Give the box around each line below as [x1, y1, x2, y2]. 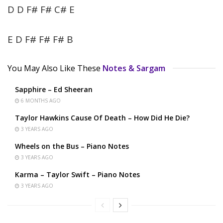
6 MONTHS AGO [19, 97, 61, 105]
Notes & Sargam [103, 63, 165, 74]
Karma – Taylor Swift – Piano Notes [15, 170, 140, 180]
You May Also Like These [7, 63, 101, 74]
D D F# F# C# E [7, 3, 75, 16]
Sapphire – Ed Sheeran [15, 85, 93, 95]
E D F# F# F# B [7, 33, 73, 46]
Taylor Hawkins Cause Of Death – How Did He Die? [15, 113, 190, 123]
